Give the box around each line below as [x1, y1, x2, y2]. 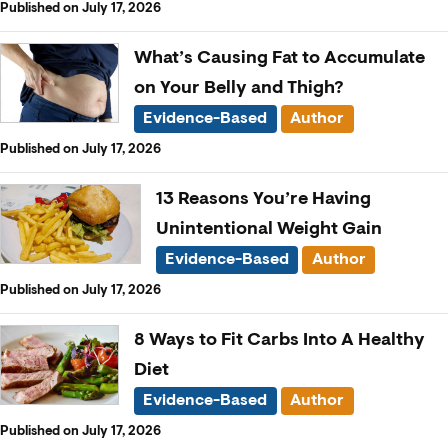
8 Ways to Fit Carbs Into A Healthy [134, 328, 425, 351]
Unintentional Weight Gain [155, 217, 382, 240]
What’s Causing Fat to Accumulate [134, 46, 425, 69]
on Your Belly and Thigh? [134, 76, 344, 99]
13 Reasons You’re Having [155, 187, 371, 210]
